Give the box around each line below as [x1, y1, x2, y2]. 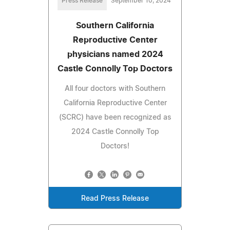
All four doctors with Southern [65, 85, 165, 93]
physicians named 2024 [67, 50, 163, 59]
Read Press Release [81, 195, 149, 203]
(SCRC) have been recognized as [59, 114, 171, 122]
